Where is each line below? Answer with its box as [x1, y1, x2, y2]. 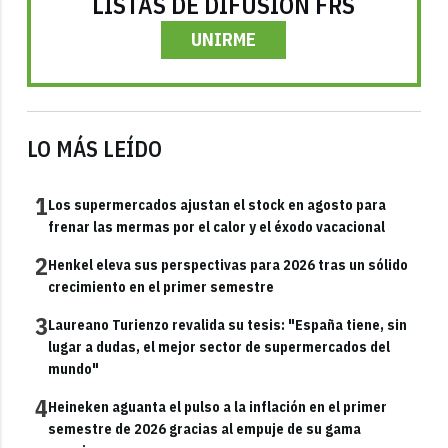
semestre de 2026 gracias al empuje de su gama [48, 419, 362, 438]
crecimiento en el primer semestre [48, 277, 275, 296]
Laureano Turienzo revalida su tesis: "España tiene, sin [48, 315, 408, 334]
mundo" [48, 359, 100, 378]
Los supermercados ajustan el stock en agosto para [48, 195, 387, 214]
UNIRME [191, 27, 257, 51]
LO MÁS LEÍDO [27, 133, 163, 163]
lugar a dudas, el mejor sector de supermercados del [48, 337, 391, 356]
